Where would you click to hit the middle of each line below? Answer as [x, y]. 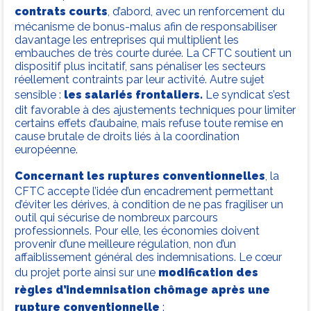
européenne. [46, 150]
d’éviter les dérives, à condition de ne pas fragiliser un [149, 205]
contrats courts [61, 12]
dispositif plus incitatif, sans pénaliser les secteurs [140, 67]
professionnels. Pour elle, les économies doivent [137, 231]
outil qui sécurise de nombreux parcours [116, 218]
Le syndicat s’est [246, 95]
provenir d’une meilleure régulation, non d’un [125, 244]
